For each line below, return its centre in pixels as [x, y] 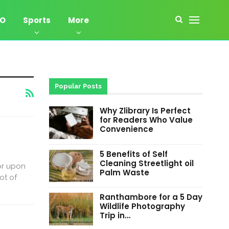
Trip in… [115, 216]
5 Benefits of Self [133, 154]
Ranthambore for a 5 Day [151, 197]
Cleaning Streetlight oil [146, 163]
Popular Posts [78, 86]
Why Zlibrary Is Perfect [145, 111]
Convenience [126, 129]
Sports [37, 20]
